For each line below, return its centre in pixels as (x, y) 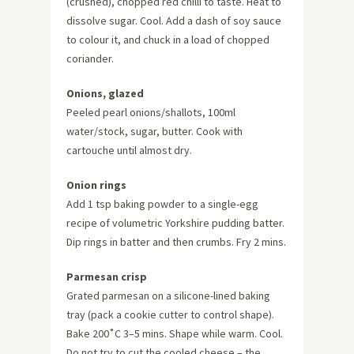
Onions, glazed (105, 93)
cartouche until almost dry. (129, 150)
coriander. (90, 58)
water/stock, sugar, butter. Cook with (154, 131)
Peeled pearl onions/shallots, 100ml (151, 112)
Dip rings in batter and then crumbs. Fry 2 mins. (176, 241)
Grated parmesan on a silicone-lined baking (168, 295)
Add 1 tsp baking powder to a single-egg (162, 203)
